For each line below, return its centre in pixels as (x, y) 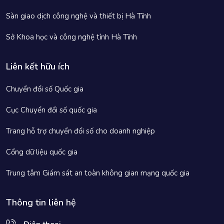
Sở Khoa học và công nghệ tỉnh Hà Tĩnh (71, 37)
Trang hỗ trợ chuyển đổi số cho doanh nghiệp (80, 131)
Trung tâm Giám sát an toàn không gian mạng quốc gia (98, 173)
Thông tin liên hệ (41, 203)
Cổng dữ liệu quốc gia (42, 152)
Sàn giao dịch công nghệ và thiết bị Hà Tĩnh (78, 16)
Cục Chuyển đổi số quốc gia (51, 110)
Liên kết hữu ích (38, 67)
